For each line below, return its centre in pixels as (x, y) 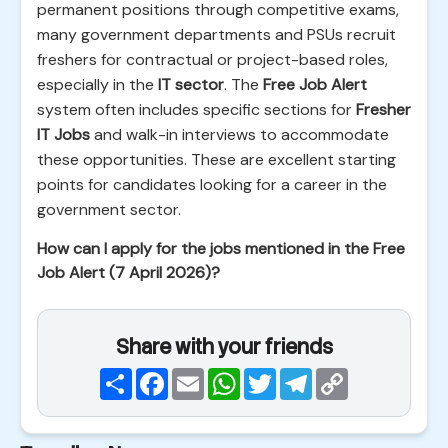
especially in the (97, 84)
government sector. (109, 209)
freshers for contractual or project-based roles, (212, 59)
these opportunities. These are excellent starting (216, 159)
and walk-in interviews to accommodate (239, 134)
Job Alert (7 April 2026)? (128, 272)
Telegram (345, 375)
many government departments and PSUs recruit (216, 34)
